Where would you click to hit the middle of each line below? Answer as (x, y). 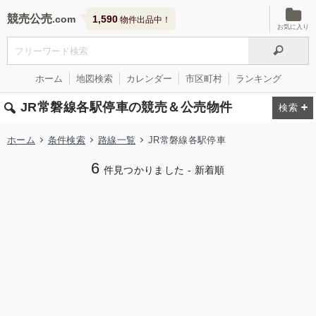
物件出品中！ (144, 20)
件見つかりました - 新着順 (164, 170)
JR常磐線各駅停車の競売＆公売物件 (127, 107)
